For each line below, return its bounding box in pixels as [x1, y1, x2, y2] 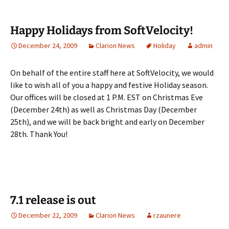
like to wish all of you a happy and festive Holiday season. [10, 80, 208, 90]
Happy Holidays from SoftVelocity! [10, 24, 193, 37]
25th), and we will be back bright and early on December [10, 117, 204, 127]
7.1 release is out [10, 193, 96, 207]
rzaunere [153, 211, 181, 220]
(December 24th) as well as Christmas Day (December [10, 104, 197, 114]
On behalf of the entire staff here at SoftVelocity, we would [10, 67, 214, 78]
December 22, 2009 [18, 211, 77, 220]
